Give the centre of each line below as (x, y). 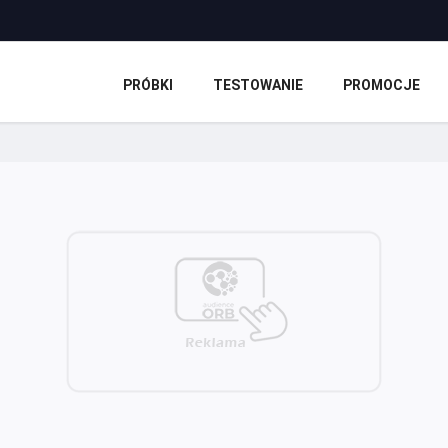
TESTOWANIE (258, 85)
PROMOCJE (381, 85)
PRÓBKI (148, 85)
